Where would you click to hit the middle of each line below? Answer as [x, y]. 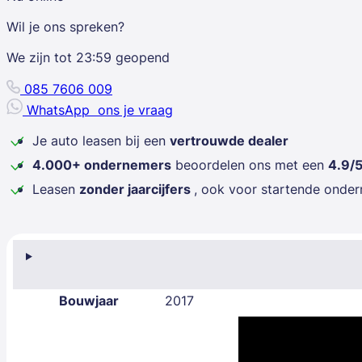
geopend [141, 57]
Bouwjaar [88, 301]
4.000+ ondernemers [102, 164]
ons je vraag [133, 109]
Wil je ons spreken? [65, 26]
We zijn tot [41, 57]
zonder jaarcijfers [137, 189]
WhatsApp [60, 109]
